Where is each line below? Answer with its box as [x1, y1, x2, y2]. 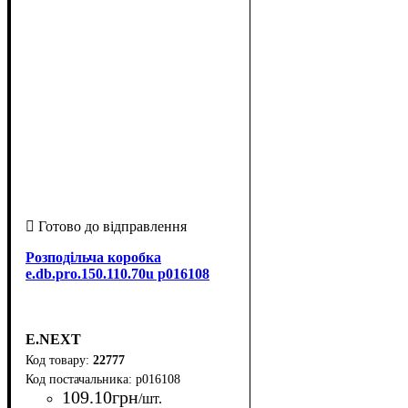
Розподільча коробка [25, 249, 161, 265]
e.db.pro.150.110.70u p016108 [25, 265, 209, 281]
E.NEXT [25, 331, 81, 347]
